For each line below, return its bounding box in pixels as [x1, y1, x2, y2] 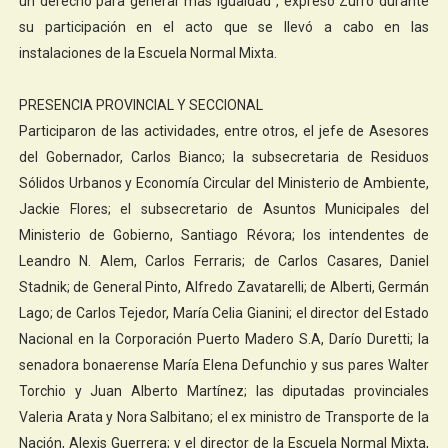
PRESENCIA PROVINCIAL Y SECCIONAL [18, 96, 263, 113]
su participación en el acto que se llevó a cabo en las [18, 18, 430, 35]
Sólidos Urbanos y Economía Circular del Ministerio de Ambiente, [18, 174, 430, 191]
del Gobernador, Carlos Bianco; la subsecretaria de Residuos [18, 148, 430, 165]
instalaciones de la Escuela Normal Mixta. [18, 44, 277, 61]
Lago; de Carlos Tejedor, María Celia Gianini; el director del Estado [18, 304, 430, 321]
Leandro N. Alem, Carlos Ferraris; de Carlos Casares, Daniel [18, 252, 430, 269]
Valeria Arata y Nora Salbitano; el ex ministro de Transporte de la [18, 408, 430, 425]
